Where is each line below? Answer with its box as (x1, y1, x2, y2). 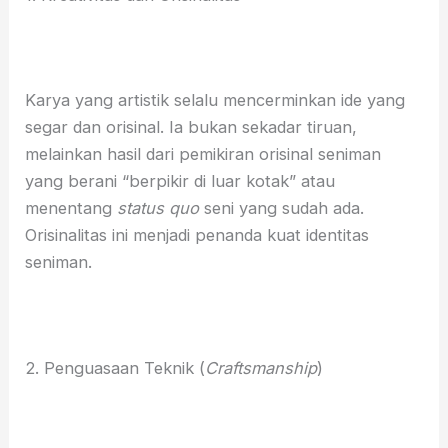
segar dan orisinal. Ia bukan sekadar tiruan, (25, 116, 358, 137)
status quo (117, 197, 200, 218)
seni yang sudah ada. (199, 197, 365, 218)
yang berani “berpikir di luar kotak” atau (25, 170, 336, 191)
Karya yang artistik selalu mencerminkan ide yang (25, 89, 406, 110)
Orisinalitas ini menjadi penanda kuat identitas (25, 224, 370, 245)
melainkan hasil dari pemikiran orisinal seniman (25, 143, 382, 164)
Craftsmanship (205, 358, 318, 379)
